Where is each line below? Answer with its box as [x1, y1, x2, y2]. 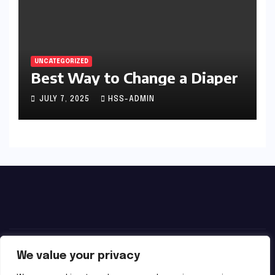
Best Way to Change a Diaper [31, 68, 238, 87]
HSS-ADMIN [108, 95, 155, 103]
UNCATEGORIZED [34, 58, 88, 65]
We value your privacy [17, 250, 140, 261]
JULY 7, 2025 [39, 95, 92, 103]
